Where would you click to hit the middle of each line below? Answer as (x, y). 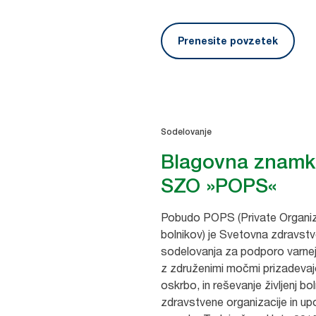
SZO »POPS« (219, 185)
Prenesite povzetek (227, 40)
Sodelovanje (186, 132)
